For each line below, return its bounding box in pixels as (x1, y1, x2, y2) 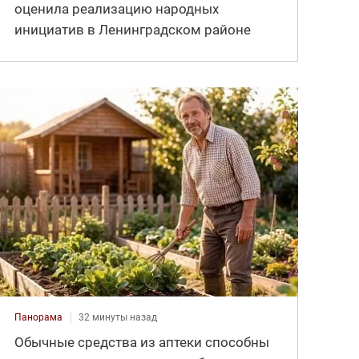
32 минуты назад (79, 311, 158, 323)
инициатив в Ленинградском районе (14, 21, 252, 38)
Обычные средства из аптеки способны (14, 333, 270, 350)
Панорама (14, 311, 63, 323)
